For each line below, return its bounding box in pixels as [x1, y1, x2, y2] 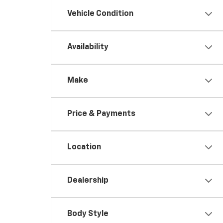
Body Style [67, 210, 109, 218]
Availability [67, 43, 109, 51]
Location [67, 143, 101, 151]
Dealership [67, 176, 109, 185]
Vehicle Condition [67, 9, 133, 18]
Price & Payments [67, 110, 135, 118]
